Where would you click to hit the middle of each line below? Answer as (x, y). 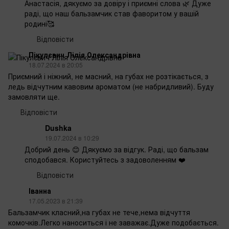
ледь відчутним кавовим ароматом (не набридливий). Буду (111, 86)
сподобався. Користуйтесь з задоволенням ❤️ (105, 159)
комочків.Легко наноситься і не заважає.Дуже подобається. (113, 222)
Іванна (40, 190)
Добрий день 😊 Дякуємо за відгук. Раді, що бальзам (117, 149)
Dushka (58, 128)
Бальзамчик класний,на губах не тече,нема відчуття (99, 212)
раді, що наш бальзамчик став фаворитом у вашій (112, 13)
